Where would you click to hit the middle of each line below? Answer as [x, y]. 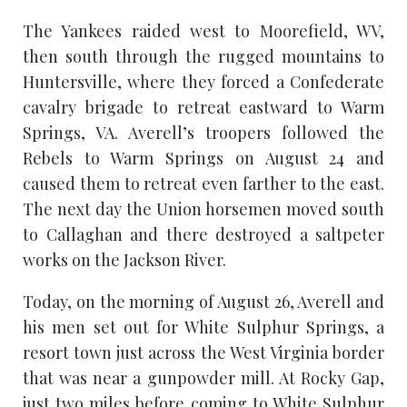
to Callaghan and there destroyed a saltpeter [203, 234]
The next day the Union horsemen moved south [203, 208]
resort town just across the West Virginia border [203, 352]
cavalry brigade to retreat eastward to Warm [203, 107]
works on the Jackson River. [124, 259]
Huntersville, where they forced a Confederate [203, 81]
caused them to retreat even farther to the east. [203, 183]
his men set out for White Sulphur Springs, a [203, 327]
